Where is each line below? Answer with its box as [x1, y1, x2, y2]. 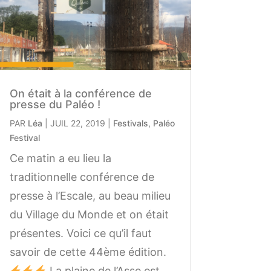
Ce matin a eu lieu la [9, 151, 111, 165]
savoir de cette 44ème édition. [9, 245, 166, 258]
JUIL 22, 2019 [50, 117, 105, 128]
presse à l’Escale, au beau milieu [9, 189, 171, 202]
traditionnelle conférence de [9, 170, 154, 183]
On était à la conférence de [9, 87, 152, 100]
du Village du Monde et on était [9, 207, 169, 221]
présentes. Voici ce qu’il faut [9, 226, 152, 240]
